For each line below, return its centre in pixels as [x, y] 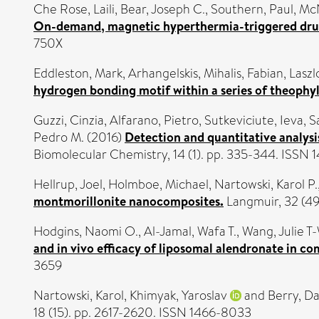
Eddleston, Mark [78, 73]
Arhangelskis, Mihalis [185, 73]
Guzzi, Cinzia [69, 120]
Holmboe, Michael [158, 184]
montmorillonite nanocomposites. [129, 201]
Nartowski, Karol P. [266, 184]
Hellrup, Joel [68, 184]
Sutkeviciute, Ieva [254, 120]
